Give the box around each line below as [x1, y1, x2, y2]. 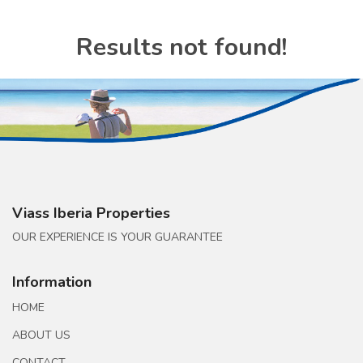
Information [12, 272, 92, 292]
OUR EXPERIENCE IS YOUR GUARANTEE [12, 229, 223, 245]
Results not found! [76, 31, 287, 64]
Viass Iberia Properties [12, 203, 170, 223]
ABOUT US [12, 327, 70, 343]
